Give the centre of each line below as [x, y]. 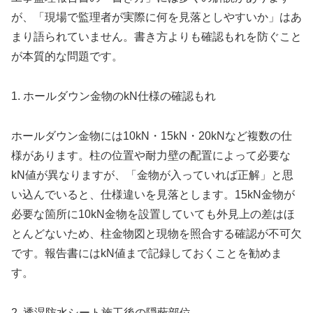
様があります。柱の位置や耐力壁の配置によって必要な [151, 155]
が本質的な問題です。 [67, 57]
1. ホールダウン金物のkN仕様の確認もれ [114, 96]
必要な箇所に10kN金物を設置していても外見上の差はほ [153, 214]
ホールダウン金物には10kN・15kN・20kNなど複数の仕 [152, 136]
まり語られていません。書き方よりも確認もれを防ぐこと [156, 37]
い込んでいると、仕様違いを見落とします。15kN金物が [153, 194]
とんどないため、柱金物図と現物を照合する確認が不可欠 [156, 233]
